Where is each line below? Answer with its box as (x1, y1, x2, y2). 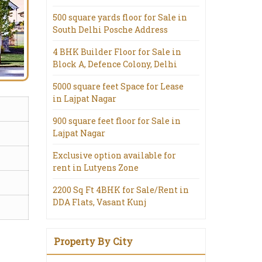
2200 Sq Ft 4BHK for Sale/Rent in (53, 184, 189, 195)
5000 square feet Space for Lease (53, 81, 184, 92)
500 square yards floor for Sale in (53, 12, 187, 23)
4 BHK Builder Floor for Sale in (53, 46, 181, 57)
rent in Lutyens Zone (53, 162, 139, 173)
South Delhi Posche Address (53, 24, 168, 35)
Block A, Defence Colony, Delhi (53, 58, 177, 70)
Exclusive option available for (53, 150, 176, 161)
